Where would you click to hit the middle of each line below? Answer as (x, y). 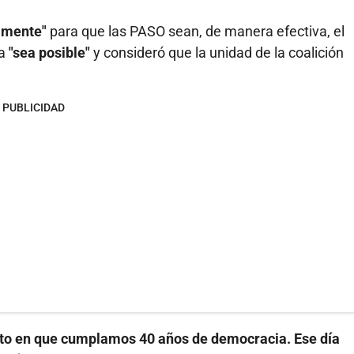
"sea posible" (49, 53)
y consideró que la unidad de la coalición (217, 53)
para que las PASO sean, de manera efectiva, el (196, 32)
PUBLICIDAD (33, 108)
